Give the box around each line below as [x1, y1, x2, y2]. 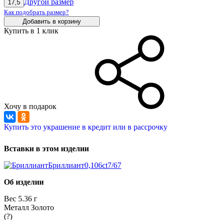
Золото [31, 203, 54, 212]
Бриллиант [48, 161, 84, 169]
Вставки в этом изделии [4, 144, 89, 153]
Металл [4, 203, 31, 212]
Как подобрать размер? [4, 8, 69, 16]
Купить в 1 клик [4, 26, 58, 35]
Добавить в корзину [23, 17, 81, 25]
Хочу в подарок [4, 102, 56, 110]
